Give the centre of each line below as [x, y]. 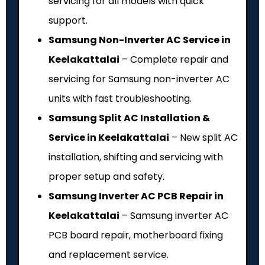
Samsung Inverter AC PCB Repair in [136, 196]
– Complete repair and [174, 59]
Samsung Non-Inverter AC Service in [140, 40]
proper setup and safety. [106, 176]
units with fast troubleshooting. [120, 98]
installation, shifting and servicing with [136, 157]
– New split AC [203, 137]
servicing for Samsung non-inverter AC [139, 79]
